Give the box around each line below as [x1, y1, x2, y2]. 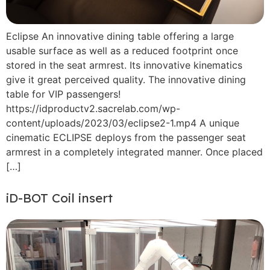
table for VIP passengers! [6, 87, 121, 100]
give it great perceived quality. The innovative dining [6, 73, 246, 86]
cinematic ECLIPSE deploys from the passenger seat [6, 131, 246, 143]
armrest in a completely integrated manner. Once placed [6, 145, 263, 158]
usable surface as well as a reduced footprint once [6, 44, 238, 57]
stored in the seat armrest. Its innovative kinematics [6, 58, 242, 71]
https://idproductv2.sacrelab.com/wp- [6, 102, 180, 115]
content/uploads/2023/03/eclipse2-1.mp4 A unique [6, 116, 239, 129]
